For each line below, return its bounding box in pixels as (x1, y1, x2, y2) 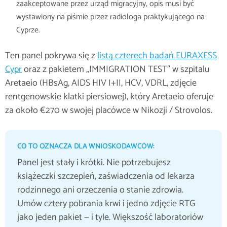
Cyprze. (16, 23, 40, 37)
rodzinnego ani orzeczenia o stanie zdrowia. (17, 182, 183, 198)
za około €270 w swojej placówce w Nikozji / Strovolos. (5, 103, 212, 118)
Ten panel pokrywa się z (5, 48, 97, 63)
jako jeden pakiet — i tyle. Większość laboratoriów (17, 210, 203, 225)
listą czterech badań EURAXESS (97, 48, 217, 63)
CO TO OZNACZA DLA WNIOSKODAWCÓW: (17, 141, 155, 153)
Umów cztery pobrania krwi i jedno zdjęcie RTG (17, 196, 195, 211)
